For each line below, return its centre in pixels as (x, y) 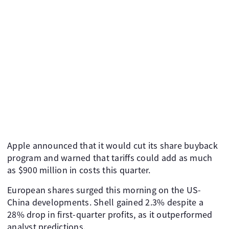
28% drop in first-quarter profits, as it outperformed (110, 214)
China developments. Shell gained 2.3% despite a (105, 202)
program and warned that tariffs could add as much (110, 158)
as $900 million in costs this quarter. (79, 170)
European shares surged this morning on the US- (104, 190)
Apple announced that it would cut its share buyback (112, 145)
